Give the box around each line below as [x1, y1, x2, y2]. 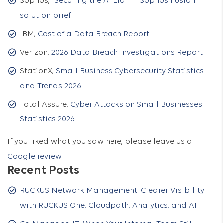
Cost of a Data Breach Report [38, 30, 149, 38]
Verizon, [20, 49, 51, 57]
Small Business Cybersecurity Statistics [56, 67, 204, 75]
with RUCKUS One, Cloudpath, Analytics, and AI [20, 202, 197, 210]
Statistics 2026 [20, 115, 75, 123]
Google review [7, 153, 61, 161]
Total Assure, [20, 101, 70, 109]
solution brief [20, 12, 71, 20]
